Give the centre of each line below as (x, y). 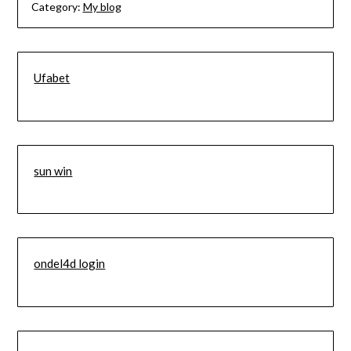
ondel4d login (70, 264)
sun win (53, 170)
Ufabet (52, 78)
